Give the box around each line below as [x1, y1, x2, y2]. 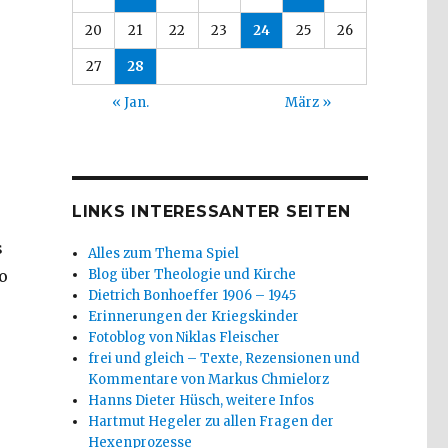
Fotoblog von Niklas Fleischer [88, 328, 281, 346]
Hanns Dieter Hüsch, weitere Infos [88, 391, 315, 409]
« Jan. [112, 93, 150, 111]
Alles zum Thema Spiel [88, 244, 240, 262]
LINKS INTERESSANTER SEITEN [71, 201, 351, 221]
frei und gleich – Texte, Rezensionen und [88, 349, 361, 367]
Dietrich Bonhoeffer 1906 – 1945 [88, 286, 297, 304]
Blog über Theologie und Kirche [88, 265, 297, 283]
